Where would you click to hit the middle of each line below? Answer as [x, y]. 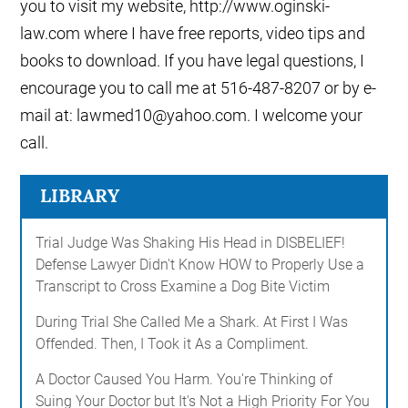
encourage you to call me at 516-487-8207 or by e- [199, 88]
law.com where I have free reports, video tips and [193, 34]
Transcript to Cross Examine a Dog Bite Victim [183, 287]
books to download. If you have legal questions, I [193, 61]
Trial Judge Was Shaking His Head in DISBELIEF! [191, 243]
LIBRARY [80, 196]
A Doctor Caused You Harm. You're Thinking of [184, 380]
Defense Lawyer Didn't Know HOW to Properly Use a [200, 265]
